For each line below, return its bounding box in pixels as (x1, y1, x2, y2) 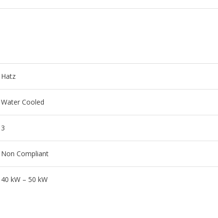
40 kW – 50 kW (1, 175, 48, 184)
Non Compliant (1, 149, 49, 159)
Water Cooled (1, 97, 44, 107)
